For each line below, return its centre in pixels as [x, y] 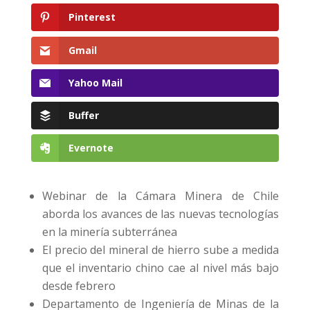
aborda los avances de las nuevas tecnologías [161, 214]
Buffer [83, 115]
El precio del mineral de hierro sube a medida [161, 250]
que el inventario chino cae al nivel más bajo [161, 268]
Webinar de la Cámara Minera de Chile [161, 196]
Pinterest [92, 17]
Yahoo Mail [95, 82]
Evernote [91, 148]
